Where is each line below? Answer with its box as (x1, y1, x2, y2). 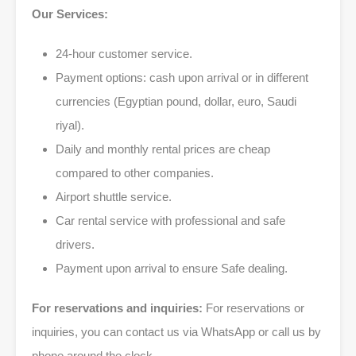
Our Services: (32, 6, 108, 21)
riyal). (56, 118, 84, 132)
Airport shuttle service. (56, 189, 172, 203)
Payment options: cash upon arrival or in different (56, 70, 308, 84)
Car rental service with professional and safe (56, 213, 285, 227)
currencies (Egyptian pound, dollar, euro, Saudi (56, 94, 296, 108)
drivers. (56, 237, 95, 251)
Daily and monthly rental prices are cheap (56, 141, 270, 156)
